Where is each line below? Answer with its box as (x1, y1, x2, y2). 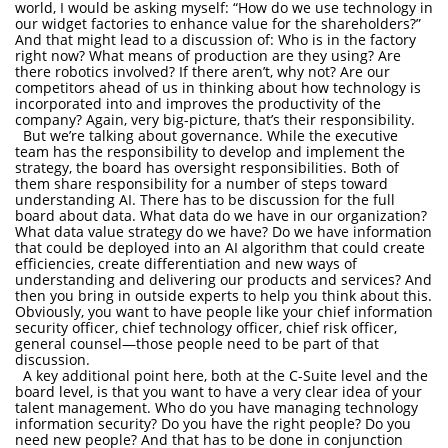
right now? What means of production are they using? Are (15, 46, 401, 65)
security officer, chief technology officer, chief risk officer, (15, 318, 397, 337)
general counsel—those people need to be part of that (15, 334, 379, 353)
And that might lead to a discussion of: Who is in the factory (15, 30, 416, 49)
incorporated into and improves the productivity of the (15, 94, 381, 113)
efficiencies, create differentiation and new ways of (15, 254, 357, 273)
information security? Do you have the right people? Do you (15, 414, 411, 433)
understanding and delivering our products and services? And (15, 270, 432, 289)
